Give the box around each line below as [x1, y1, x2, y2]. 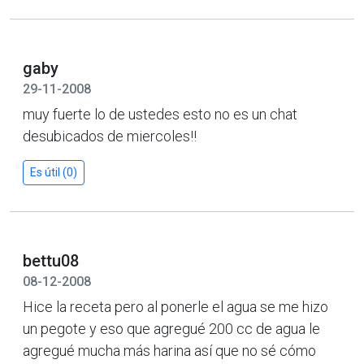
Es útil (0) [30, 165, 77, 179]
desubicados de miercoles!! [23, 127, 197, 145]
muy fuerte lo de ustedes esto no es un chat [23, 105, 297, 123]
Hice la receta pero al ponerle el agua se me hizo [23, 297, 328, 315]
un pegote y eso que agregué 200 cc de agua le [23, 319, 320, 337]
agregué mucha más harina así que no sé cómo [23, 341, 316, 359]
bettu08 [23, 250, 79, 271]
